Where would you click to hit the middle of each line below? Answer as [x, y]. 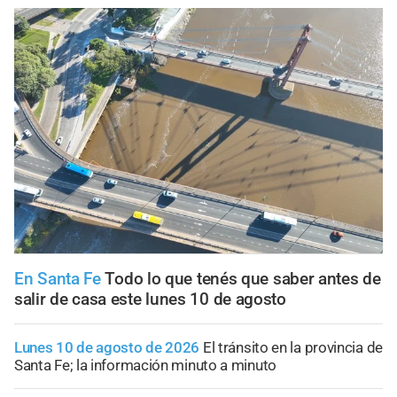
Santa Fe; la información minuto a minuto [145, 365]
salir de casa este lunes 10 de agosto [150, 299]
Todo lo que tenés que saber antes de [243, 279]
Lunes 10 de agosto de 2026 [107, 347]
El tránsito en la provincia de [292, 347]
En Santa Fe [60, 279]
